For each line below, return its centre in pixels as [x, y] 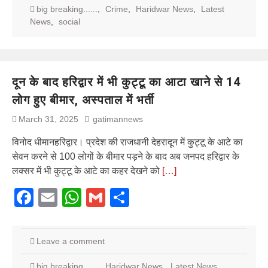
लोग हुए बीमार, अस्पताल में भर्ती [83, 100]
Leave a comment [71, 241]
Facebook [76, 197]
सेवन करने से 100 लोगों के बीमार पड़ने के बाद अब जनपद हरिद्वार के [126, 156]
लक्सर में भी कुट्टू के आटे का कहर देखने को [87, 170]
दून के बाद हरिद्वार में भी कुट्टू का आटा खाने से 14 [126, 82]
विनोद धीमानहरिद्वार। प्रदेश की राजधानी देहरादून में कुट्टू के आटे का [127, 142]
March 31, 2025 [48, 119]
